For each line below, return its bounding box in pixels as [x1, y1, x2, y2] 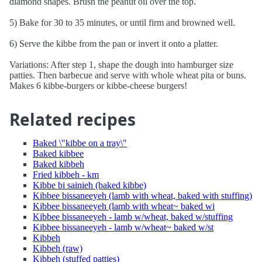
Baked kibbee [33, 149, 84, 158]
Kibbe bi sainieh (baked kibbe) [33, 180, 146, 190]
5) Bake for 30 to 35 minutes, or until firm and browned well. [9, 18, 235, 27]
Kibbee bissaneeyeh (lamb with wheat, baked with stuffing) [33, 191, 252, 201]
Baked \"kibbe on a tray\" [33, 138, 127, 148]
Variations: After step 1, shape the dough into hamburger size [9, 60, 233, 70]
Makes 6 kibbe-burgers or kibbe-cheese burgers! [9, 81, 187, 91]
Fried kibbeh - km [33, 170, 99, 180]
